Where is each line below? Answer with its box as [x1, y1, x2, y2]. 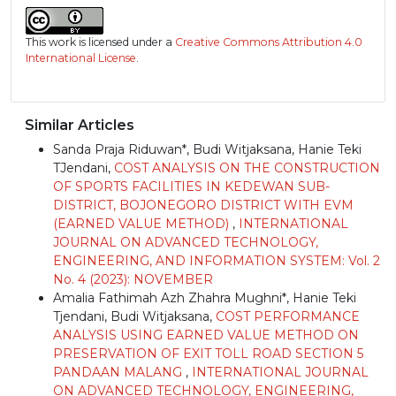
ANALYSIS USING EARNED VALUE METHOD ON [53, 326, 359, 343]
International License [26, 50, 136, 65]
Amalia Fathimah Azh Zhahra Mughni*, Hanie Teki [53, 289, 356, 306]
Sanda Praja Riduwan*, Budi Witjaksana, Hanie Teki [53, 141, 362, 157]
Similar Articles [25, 116, 134, 133]
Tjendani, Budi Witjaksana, [53, 308, 216, 324]
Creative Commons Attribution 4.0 [175, 34, 362, 49]
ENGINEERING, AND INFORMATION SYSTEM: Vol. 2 [53, 252, 380, 269]
